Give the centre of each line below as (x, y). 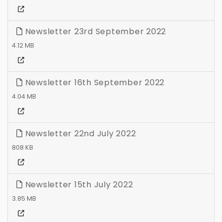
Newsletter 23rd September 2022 (94, 32)
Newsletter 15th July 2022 (78, 185)
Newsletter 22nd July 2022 (79, 134)
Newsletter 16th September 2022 (93, 83)
